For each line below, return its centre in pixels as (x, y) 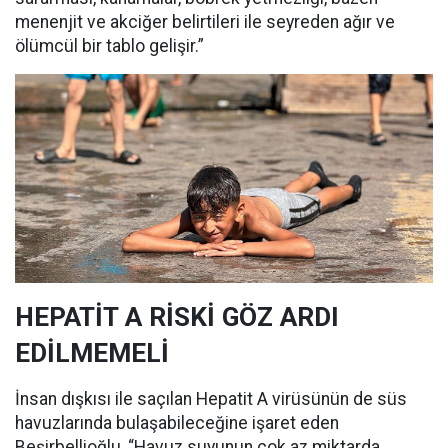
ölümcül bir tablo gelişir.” (109, 46)
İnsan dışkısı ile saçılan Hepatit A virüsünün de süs (211, 399)
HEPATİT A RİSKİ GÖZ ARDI (177, 317)
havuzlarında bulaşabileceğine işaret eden (177, 423)
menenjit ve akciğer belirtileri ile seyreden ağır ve (205, 22)
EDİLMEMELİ (92, 353)
